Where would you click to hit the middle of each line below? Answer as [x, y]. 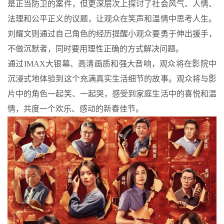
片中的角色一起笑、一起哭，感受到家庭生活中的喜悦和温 [112, 93]
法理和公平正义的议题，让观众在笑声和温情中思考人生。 [112, 18]
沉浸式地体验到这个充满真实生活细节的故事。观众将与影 [112, 78]
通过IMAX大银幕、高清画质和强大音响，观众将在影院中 [112, 63]
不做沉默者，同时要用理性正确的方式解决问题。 [95, 48]
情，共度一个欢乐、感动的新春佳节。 [75, 108]
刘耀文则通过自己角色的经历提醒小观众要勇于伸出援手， [112, 33]
